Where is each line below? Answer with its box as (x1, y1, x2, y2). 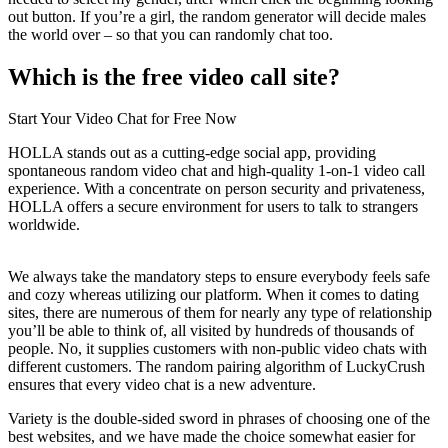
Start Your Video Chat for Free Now (8, 110, 237, 128)
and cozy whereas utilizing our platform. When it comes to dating (8, 286, 419, 304)
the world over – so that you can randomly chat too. (8, 25, 333, 43)
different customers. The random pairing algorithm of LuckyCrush (8, 358, 425, 376)
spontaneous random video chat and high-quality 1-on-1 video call (8, 162, 425, 180)
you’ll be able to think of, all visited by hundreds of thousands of (8, 322, 414, 340)
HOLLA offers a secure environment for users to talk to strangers (8, 198, 418, 216)
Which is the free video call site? (8, 63, 340, 90)
